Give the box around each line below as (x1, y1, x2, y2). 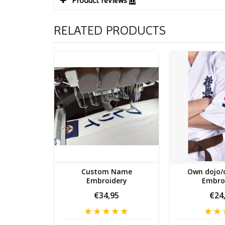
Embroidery (86, 176, 127, 186)
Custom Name (81, 167, 132, 177)
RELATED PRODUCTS (54, 23, 166, 38)
